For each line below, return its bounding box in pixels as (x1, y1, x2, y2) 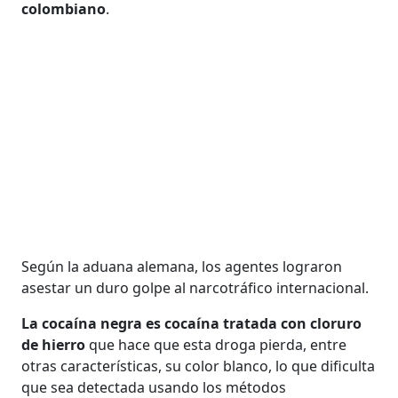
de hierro (21, 334, 86, 354)
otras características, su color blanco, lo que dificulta (21, 355, 376, 376)
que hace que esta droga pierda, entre (85, 334, 347, 354)
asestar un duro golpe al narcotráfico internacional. (21, 277, 370, 298)
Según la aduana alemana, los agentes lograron (21, 256, 343, 276)
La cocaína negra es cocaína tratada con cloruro (21, 313, 362, 333)
